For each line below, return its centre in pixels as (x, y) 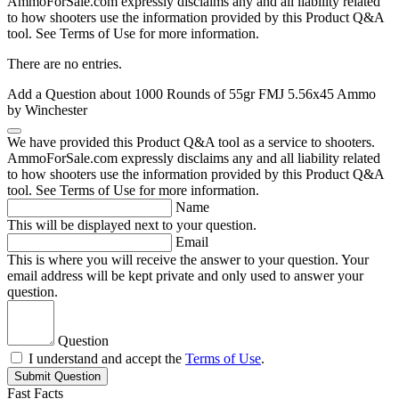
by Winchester (47, 110)
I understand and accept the (107, 359)
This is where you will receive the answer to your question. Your (188, 260)
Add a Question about (71, 94)
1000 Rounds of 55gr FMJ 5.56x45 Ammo (255, 94)
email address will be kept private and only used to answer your (185, 276)
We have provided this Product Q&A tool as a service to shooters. (191, 142)
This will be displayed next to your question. (132, 225)
